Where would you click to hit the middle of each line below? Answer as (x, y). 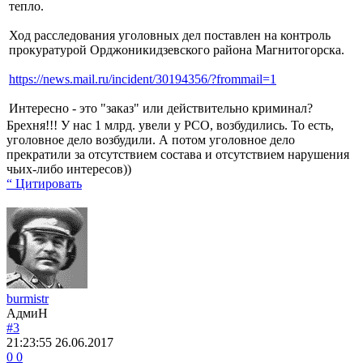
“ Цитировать (44, 183)
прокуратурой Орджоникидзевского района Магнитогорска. (177, 49)
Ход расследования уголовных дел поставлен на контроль (170, 35)
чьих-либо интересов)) (69, 169)
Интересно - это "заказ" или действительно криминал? (161, 108)
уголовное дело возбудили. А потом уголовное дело (151, 139)
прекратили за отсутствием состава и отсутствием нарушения (178, 154)
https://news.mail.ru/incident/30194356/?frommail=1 (143, 79)
